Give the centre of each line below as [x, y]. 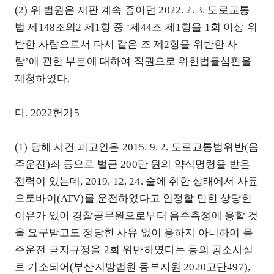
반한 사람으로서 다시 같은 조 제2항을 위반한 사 [126, 45]
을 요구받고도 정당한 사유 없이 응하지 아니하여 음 [134, 233]
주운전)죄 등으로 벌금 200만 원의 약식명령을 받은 [132, 165]
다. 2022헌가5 [47, 113]
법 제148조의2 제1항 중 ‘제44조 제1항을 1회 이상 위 [136, 28]
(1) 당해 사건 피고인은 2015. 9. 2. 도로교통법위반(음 [137, 147]
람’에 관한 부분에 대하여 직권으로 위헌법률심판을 [133, 62]
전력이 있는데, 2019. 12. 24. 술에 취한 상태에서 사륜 [137, 182]
